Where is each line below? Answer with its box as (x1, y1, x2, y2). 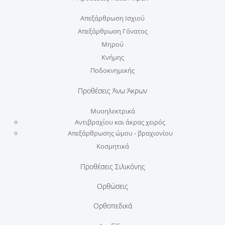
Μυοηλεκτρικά (90, 106, 135, 116)
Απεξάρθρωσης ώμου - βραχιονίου (67, 128, 173, 138)
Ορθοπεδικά (93, 200, 132, 210)
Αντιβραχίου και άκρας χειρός (75, 117, 165, 127)
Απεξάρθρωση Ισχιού (80, 13, 145, 23)
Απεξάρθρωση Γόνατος (77, 26, 148, 36)
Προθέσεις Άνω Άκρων (78, 85, 147, 95)
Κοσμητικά (96, 141, 129, 151)
